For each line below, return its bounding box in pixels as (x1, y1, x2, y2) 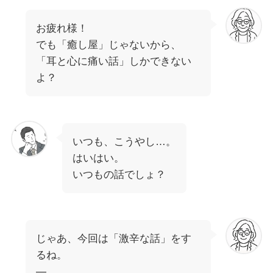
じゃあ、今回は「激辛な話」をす (35, 232, 191, 244)
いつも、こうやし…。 (72, 135, 176, 147)
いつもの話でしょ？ (72, 168, 166, 180)
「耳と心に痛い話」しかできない (35, 55, 191, 68)
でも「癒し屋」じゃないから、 (35, 39, 181, 51)
